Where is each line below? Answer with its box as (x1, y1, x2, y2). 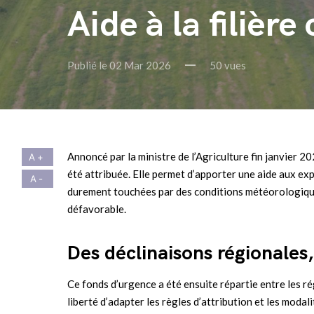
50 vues (210, 58, 246, 71)
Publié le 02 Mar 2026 (67, 58, 171, 71)
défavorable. (67, 202, 130, 215)
